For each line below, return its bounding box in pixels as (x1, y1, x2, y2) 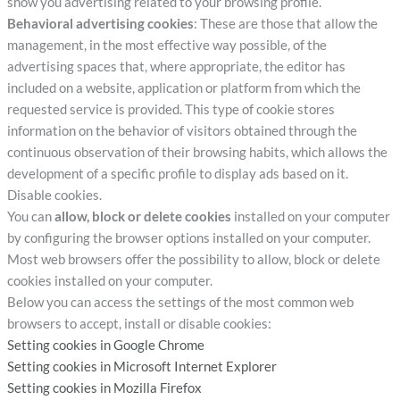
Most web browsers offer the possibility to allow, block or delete (6, 251, 380, 267)
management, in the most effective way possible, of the (6, 37, 327, 53)
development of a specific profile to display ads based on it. (6, 165, 348, 181)
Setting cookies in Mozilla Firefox (6, 379, 202, 396)
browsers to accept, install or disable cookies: (6, 315, 271, 331)
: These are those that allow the (193, 15, 378, 31)
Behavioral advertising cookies (6, 15, 194, 31)
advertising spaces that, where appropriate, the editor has (6, 58, 346, 74)
